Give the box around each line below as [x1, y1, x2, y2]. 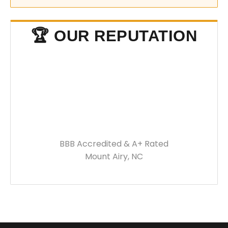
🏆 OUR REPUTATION [31, 27, 197, 45]
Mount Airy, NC [85, 151, 143, 162]
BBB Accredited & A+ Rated [60, 138, 168, 150]
